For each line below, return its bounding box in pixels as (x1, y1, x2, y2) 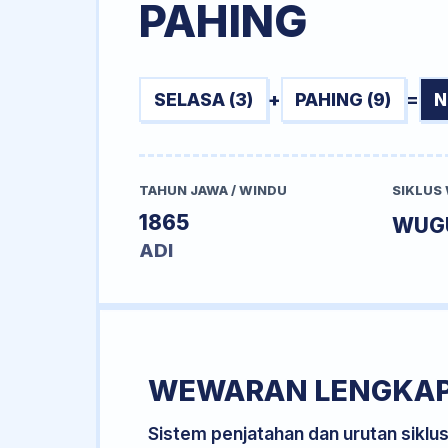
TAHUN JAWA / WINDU (139, 183, 287, 199)
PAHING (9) (295, 88, 392, 110)
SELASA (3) (153, 88, 253, 110)
